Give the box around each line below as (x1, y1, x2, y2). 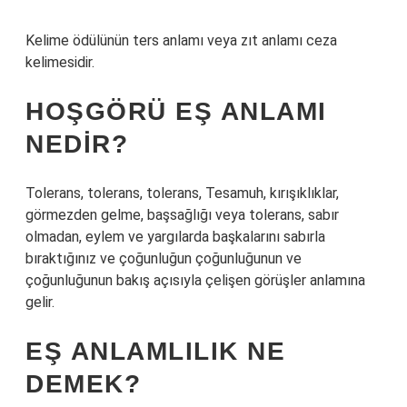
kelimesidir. (25, 54, 94, 71)
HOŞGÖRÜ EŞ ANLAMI (25, 97, 327, 125)
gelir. (25, 293, 55, 311)
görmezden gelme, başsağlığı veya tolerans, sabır (25, 206, 339, 223)
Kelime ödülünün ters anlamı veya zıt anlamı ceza (25, 32, 337, 49)
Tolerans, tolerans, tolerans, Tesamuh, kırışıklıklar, (25, 184, 339, 202)
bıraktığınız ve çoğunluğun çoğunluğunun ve (25, 250, 302, 267)
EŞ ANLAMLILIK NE (25, 337, 285, 365)
